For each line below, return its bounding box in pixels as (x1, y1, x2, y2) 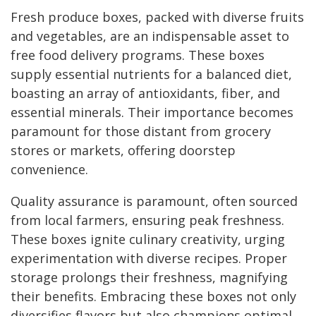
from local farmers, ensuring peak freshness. (11, 212, 284, 229)
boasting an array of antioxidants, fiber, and (11, 85, 280, 102)
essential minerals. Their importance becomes (11, 104, 293, 121)
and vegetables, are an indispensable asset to (11, 28, 289, 45)
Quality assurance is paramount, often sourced (11, 193, 298, 210)
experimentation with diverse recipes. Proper (11, 250, 287, 267)
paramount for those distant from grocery (11, 123, 271, 140)
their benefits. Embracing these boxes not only (11, 288, 296, 305)
